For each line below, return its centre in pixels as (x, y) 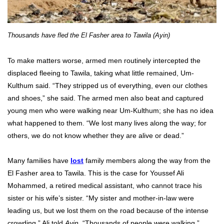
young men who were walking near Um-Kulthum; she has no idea (110, 110)
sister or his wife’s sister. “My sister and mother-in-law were (101, 198)
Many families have (39, 160)
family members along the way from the (147, 160)
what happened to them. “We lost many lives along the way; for (107, 123)
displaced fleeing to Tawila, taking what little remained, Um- (101, 73)
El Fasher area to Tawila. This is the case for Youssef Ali (96, 173)
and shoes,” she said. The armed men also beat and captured (105, 98)
